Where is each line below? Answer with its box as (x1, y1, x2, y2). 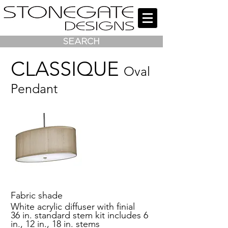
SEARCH (63, 37, 100, 46)
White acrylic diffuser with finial (11, 201, 135, 212)
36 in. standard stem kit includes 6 (11, 210, 148, 221)
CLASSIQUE (11, 56, 119, 81)
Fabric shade (11, 190, 63, 201)
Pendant (11, 81, 58, 96)
